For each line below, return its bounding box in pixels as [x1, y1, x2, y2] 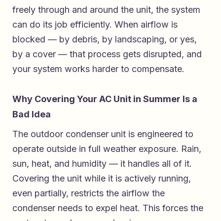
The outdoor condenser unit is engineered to [12, 129, 193, 140]
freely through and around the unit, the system [12, 4, 200, 15]
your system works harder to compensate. [12, 64, 184, 74]
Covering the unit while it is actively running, [12, 173, 191, 184]
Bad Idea [12, 109, 51, 120]
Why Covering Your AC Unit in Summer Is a [12, 94, 197, 105]
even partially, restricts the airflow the [12, 188, 165, 199]
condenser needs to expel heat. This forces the [12, 203, 203, 214]
